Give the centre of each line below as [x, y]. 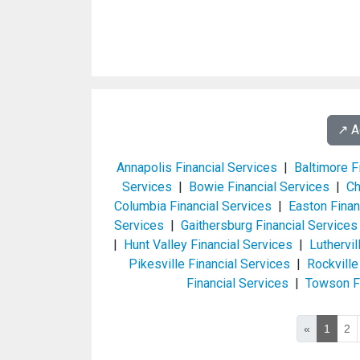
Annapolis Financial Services [196, 168]
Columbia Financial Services [193, 206]
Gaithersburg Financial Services [269, 225]
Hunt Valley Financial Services [208, 245]
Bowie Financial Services [259, 187]
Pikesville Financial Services [209, 264]
